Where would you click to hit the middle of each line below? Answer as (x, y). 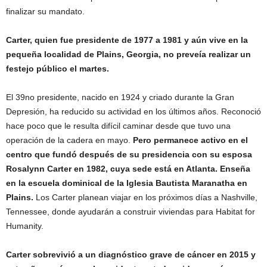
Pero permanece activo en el (190, 140)
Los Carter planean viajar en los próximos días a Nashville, (145, 197)
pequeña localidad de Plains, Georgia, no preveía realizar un (128, 54)
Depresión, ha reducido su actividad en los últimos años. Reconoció (133, 111)
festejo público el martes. (58, 69)
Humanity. (25, 226)
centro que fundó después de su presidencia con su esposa (129, 154)
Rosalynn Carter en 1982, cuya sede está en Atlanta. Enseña (128, 169)
